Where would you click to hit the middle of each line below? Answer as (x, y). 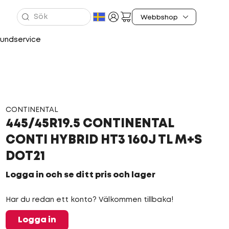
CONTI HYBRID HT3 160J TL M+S (104, 140)
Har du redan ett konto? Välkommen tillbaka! (89, 200)
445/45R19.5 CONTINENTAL (89, 124)
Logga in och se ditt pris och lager (80, 175)
